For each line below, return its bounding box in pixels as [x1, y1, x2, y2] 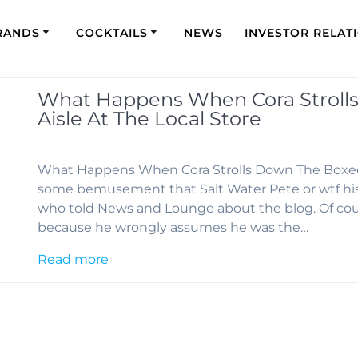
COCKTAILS [75, 25, 148, 40]
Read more [37, 252, 109, 267]
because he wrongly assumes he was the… [37, 220, 308, 235]
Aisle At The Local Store [37, 107, 261, 130]
